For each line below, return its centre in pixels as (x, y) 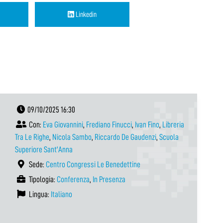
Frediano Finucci (109, 124)
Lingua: (39, 194)
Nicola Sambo (72, 137)
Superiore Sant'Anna (44, 149)
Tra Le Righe (32, 137)
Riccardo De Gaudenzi (125, 137)
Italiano (61, 194)
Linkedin (86, 14)
